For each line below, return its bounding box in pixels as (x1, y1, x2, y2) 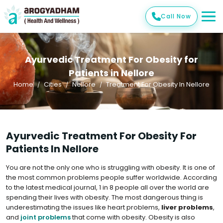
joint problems (20, 213, 71, 222)
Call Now (161, 12, 191, 20)
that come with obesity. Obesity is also (71, 213, 195, 222)
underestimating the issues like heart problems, (6, 203, 161, 212)
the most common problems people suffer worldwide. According (6, 173, 217, 182)
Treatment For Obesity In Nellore (106, 80, 210, 89)
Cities (44, 80, 62, 89)
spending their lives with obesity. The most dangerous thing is (6, 193, 203, 202)
